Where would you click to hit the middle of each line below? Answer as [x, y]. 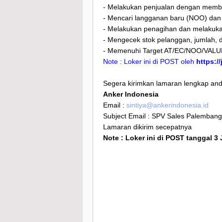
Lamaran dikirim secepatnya [147, 127]
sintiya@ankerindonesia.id [167, 105]
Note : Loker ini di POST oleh [150, 62]
